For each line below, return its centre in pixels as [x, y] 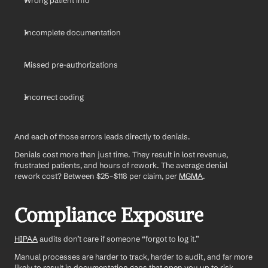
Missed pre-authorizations [71, 65]
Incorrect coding [54, 97]
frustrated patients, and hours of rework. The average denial [121, 165]
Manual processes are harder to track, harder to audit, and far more [133, 257]
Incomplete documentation [72, 33]
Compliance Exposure [109, 216]
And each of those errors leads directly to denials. [102, 137]
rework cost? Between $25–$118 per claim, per [97, 176]
